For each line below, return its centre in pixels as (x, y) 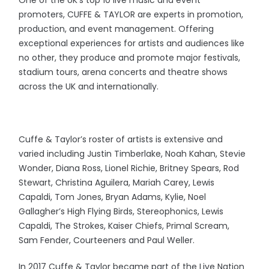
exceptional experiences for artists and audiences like (132, 44)
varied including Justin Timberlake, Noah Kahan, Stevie (132, 154)
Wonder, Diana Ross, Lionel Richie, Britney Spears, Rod (129, 168)
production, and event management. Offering (116, 29)
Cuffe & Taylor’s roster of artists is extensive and (121, 140)
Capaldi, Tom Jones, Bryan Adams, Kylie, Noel (113, 197)
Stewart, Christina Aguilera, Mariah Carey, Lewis (117, 183)
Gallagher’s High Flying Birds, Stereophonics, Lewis (121, 212)
